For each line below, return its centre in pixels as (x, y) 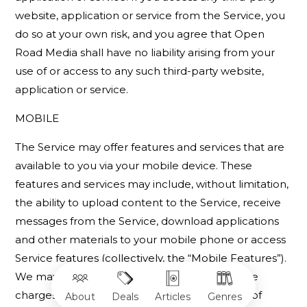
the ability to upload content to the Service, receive (148, 202)
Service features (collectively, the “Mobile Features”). (151, 258)
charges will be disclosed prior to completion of (139, 295)
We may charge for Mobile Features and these (137, 277)
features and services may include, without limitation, (152, 184)
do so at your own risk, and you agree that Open (140, 34)
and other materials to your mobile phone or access (151, 240)
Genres (225, 297)
